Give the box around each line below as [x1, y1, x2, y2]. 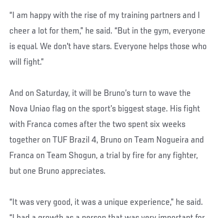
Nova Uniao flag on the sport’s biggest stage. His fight [9, 104, 200, 114]
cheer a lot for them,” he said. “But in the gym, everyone [9, 26, 206, 36]
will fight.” [9, 57, 44, 68]
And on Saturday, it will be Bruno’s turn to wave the [9, 89, 191, 99]
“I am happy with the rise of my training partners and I [9, 11, 200, 21]
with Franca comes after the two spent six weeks [9, 120, 186, 130]
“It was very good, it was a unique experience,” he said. [9, 198, 203, 208]
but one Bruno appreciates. [9, 166, 106, 177]
